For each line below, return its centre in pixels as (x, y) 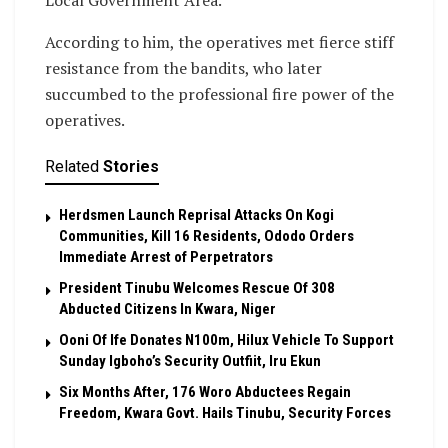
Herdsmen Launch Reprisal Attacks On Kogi (196, 215)
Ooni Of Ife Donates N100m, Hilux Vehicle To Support (226, 340)
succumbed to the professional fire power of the (219, 94)
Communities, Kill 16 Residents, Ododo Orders (206, 236)
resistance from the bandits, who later (183, 68)
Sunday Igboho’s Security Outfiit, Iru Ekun (190, 361)
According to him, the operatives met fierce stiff (219, 42)
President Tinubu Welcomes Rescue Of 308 (197, 288)
